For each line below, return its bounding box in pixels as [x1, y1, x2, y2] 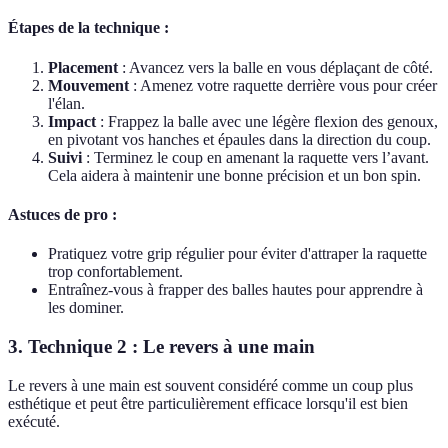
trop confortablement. [48, 263, 183, 281]
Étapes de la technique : [8, 19, 169, 37]
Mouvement [48, 76, 129, 94]
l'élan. [48, 94, 85, 112]
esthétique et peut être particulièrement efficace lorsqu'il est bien [8, 394, 408, 412]
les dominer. [48, 299, 124, 317]
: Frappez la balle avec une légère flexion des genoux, [96, 112, 438, 130]
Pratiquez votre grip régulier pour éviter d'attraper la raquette [48, 245, 427, 263]
